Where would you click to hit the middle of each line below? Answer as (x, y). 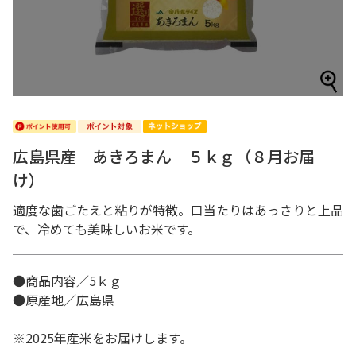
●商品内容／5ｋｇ (74, 281)
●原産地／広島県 (70, 300)
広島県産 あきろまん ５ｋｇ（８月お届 (164, 156)
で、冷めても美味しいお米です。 (106, 229)
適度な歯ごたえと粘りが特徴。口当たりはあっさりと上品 (178, 210)
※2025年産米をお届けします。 (109, 338)
